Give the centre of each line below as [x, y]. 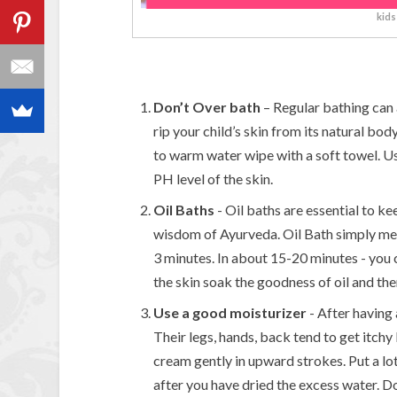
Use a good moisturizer [230, 312]
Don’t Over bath [206, 106]
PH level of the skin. [213, 178]
